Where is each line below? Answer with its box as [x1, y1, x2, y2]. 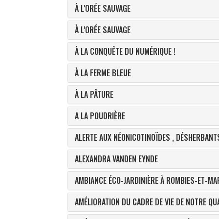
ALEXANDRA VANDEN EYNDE [75, 153, 158, 165]
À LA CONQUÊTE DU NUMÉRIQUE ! [75, 45, 175, 57]
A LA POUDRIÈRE [75, 110, 125, 122]
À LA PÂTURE [75, 88, 113, 100]
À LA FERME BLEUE [75, 67, 131, 79]
